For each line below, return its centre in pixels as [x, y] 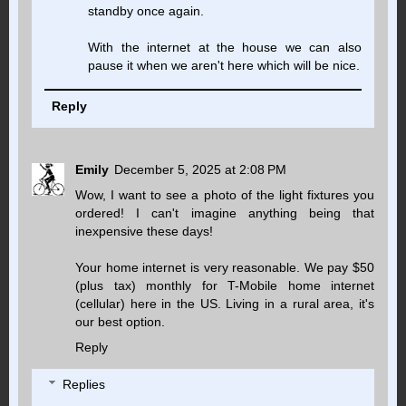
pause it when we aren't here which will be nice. [224, 65]
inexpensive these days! [144, 231]
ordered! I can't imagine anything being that [225, 213]
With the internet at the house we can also [225, 47]
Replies [84, 385]
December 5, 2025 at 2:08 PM [200, 169]
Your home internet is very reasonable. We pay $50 [225, 267]
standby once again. [146, 10]
